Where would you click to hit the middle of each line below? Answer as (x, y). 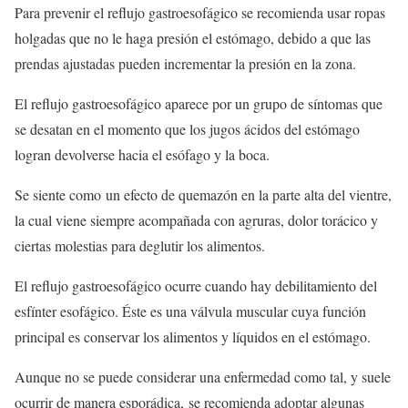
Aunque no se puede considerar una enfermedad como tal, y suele (203, 377)
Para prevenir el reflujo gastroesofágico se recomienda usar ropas (200, 13)
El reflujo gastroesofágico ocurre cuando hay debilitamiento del (196, 286)
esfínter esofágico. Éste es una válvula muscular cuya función (190, 311)
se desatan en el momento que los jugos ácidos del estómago (187, 129)
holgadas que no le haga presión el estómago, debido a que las (193, 38)
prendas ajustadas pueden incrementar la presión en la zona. (185, 64)
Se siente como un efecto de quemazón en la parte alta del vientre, (203, 195)
